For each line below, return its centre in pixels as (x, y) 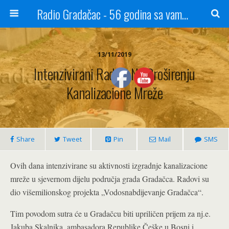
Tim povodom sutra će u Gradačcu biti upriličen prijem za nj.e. (110, 213)
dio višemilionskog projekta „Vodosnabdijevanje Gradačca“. (107, 192)
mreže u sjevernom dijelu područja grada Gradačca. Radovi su (110, 179)
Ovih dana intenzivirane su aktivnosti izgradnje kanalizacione (109, 165)
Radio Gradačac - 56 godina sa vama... (185, 14)
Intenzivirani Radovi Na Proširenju (114, 74)
